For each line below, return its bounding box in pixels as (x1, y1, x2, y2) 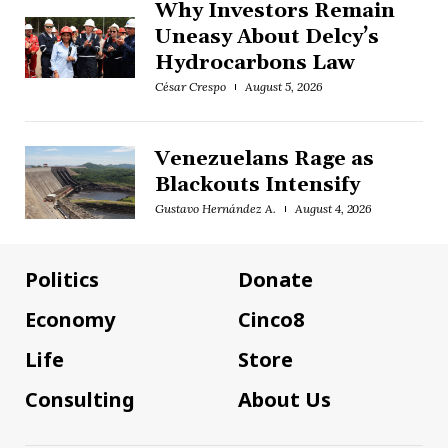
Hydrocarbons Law (155, 50, 355, 76)
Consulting (25, 386, 135, 414)
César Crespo (155, 79, 226, 94)
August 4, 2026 (294, 201, 373, 217)
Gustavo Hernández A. (155, 201, 276, 217)
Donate (238, 266, 313, 294)
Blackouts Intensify (155, 172, 360, 199)
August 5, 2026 (245, 79, 323, 94)
